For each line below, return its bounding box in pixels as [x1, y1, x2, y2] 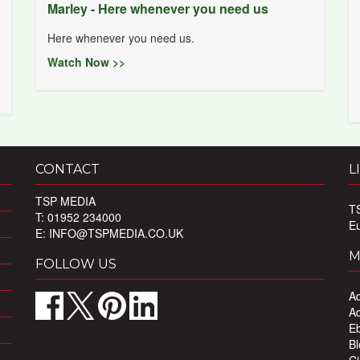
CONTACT [35, 161, 100, 177]
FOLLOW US [35, 256, 117, 272]
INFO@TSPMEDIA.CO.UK [49, 224, 183, 241]
